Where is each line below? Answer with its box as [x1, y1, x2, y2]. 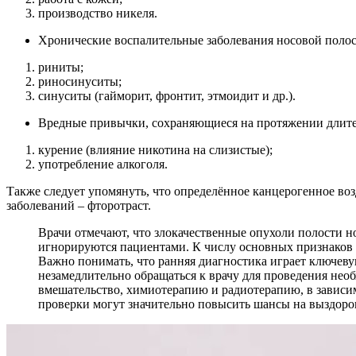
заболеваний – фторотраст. [6, 198, 151, 212]
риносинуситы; [38, 74, 122, 88]
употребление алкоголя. [38, 157, 168, 171]
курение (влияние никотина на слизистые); [38, 142, 273, 157]
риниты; [38, 60, 83, 74]
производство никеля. [38, 6, 157, 20]
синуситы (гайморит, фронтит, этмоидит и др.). [38, 88, 296, 103]
